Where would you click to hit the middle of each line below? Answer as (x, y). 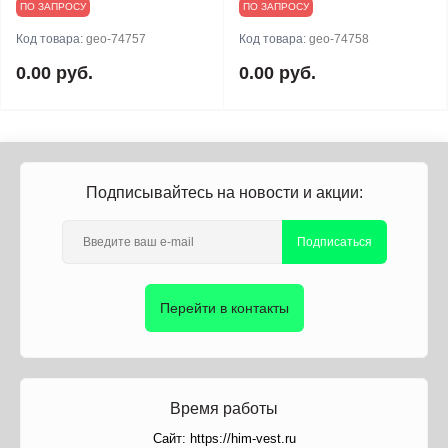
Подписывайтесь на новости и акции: (224, 192)
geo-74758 (339, 39)
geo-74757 (116, 39)
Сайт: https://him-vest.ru (224, 438)
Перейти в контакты (224, 308)
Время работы (224, 408)
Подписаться (334, 242)
